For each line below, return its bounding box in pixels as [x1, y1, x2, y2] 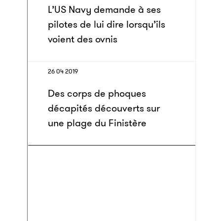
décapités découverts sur [48, 101, 160, 115]
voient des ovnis [48, 32, 117, 46]
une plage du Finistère [48, 116, 147, 130]
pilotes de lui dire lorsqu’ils [48, 17, 165, 31]
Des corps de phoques [48, 86, 146, 100]
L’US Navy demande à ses [48, 2, 161, 16]
